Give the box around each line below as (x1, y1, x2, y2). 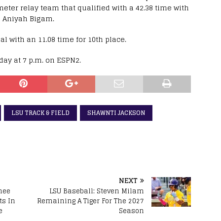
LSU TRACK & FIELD (11, 107, 70, 118)
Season (119, 205, 145, 217)
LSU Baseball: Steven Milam (49, 185, 145, 197)
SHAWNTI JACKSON (87, 107, 145, 118)
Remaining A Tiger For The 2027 (37, 195, 145, 207)
